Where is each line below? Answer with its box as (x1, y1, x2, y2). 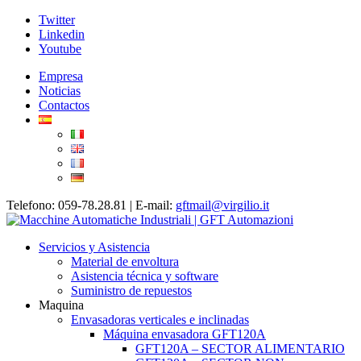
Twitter (39, 13, 75, 27)
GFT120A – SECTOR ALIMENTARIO (135, 342, 345, 355)
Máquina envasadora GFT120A (103, 327, 266, 341)
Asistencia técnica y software (71, 269, 218, 283)
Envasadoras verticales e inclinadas (71, 313, 249, 326)
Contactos (39, 98, 89, 112)
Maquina (39, 298, 84, 312)
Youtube (39, 42, 81, 56)
